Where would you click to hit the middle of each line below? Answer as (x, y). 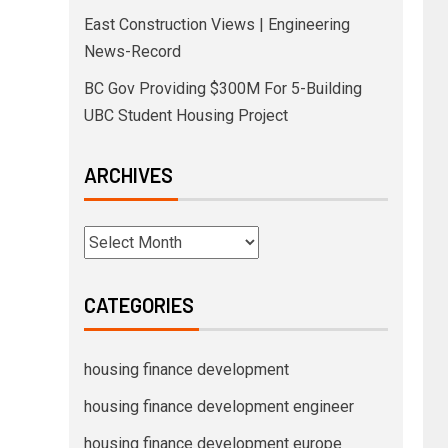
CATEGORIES (138, 305)
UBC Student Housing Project (185, 116)
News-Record (132, 52)
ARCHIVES (128, 175)
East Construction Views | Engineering (216, 25)
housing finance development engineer (218, 407)
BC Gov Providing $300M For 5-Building (222, 89)
